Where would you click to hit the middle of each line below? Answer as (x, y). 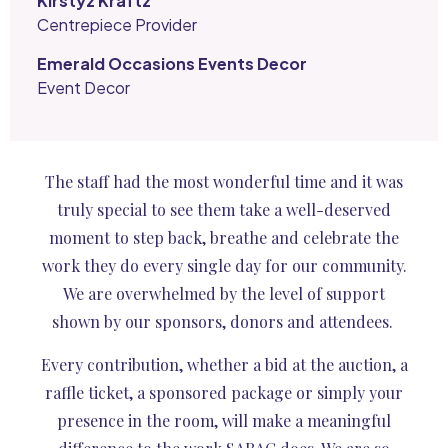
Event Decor (84, 87)
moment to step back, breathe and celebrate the (224, 238)
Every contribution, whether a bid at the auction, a (224, 364)
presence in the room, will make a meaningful (224, 420)
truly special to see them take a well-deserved (224, 210)
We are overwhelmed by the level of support (224, 294)
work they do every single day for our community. (224, 266)
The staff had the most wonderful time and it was (224, 182)
